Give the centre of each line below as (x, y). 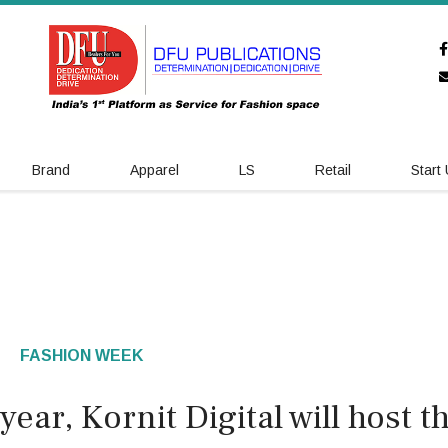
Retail (333, 170)
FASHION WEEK (81, 355)
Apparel (154, 170)
